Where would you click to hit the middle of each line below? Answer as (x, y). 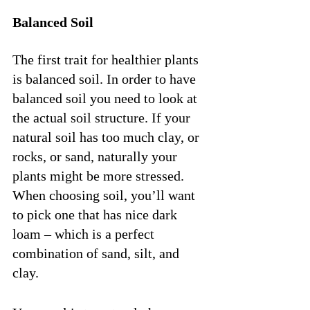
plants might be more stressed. (100, 175)
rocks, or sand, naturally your (97, 156)
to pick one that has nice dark (97, 214)
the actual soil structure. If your (103, 117)
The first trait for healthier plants (107, 59)
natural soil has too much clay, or (108, 137)
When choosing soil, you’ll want (106, 195)
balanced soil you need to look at (107, 98)
